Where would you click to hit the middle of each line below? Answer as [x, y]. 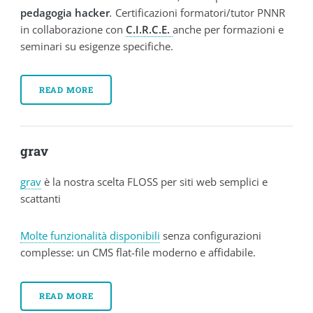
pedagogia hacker [65, 13]
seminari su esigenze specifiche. [97, 46]
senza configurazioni [211, 236]
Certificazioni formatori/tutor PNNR [199, 13]
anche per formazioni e [228, 30]
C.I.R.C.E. [148, 30]
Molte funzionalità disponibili [90, 236]
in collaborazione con [73, 30]
